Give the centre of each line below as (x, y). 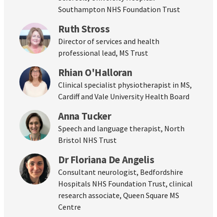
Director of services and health (109, 41)
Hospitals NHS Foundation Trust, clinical (125, 184)
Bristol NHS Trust (87, 140)
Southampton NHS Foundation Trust (119, 9)
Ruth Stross (84, 29)
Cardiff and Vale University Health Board (124, 97)
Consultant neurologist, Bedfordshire (121, 172)
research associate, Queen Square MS (119, 195)
